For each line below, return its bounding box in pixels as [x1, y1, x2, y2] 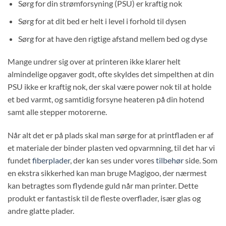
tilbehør [156, 155, 184, 165]
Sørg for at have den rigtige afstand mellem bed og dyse [18, 33, 207, 43]
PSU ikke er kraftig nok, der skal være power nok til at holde [8, 82, 211, 92]
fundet [8, 155, 32, 165]
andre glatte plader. [8, 206, 74, 216]
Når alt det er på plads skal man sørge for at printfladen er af [8, 130, 213, 140]
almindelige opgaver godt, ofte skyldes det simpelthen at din [8, 69, 214, 79]
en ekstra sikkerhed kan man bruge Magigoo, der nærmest [8, 168, 207, 178]
